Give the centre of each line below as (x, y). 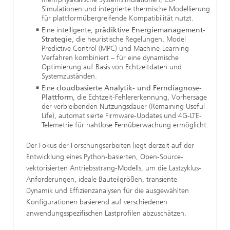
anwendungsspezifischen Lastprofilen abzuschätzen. (106, 213)
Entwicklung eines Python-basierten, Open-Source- (105, 157)
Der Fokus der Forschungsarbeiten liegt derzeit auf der (110, 145)
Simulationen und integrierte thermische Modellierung (126, 9)
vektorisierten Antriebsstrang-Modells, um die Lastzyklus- (114, 168)
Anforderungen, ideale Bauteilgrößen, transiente (102, 179)
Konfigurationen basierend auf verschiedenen (97, 202)
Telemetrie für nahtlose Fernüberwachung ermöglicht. (125, 125)
